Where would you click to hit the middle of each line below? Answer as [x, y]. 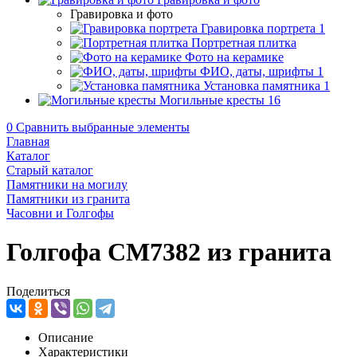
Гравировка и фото [122, 14]
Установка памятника [262, 86]
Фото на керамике [234, 57]
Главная [28, 141]
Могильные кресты [212, 100]
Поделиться [38, 291]
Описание [66, 337]
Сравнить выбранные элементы [103, 127]
